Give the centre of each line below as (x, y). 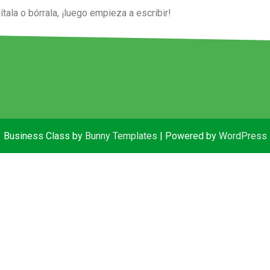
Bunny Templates (121, 136)
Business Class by (44, 136)
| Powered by (188, 136)
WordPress (243, 136)
